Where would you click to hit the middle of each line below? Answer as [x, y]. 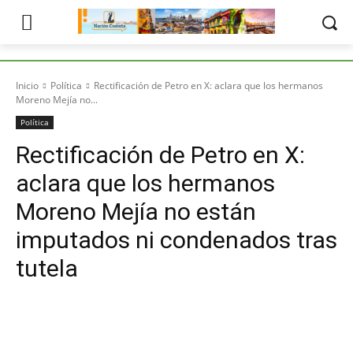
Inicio [27, 85]
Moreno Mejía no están [136, 212]
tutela [47, 268]
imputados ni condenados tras [176, 240]
